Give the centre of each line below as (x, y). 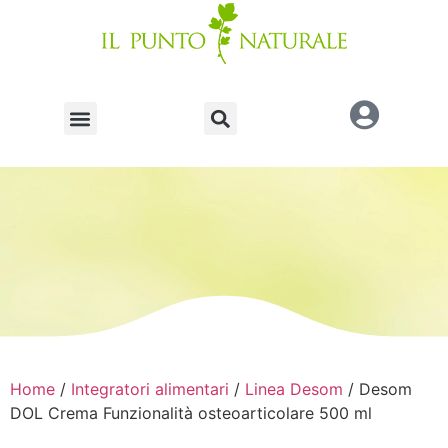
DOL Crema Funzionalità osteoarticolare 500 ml (191, 413)
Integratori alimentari (150, 389)
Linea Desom (294, 389)
